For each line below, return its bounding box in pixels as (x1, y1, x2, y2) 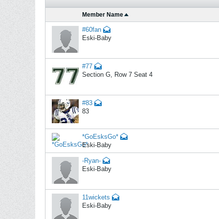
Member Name (82, 11, 123, 18)
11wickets (82, 194, 110, 201)
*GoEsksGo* (82, 132, 118, 140)
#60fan (82, 26, 101, 33)
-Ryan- (82, 157, 101, 164)
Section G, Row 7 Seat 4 (82, 71, 153, 79)
